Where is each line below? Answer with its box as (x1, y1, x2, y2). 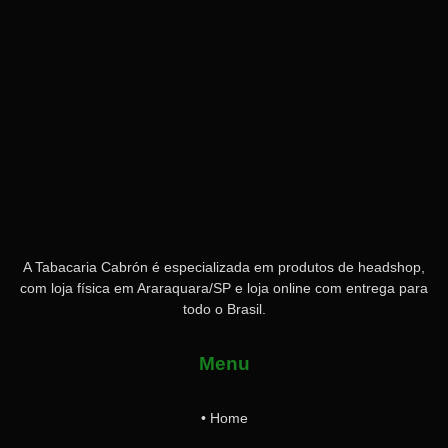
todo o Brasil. (182, 300, 266, 317)
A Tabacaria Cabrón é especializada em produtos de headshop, (23, 258, 425, 275)
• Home (200, 410, 248, 426)
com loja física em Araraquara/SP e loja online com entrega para (20, 279, 428, 296)
